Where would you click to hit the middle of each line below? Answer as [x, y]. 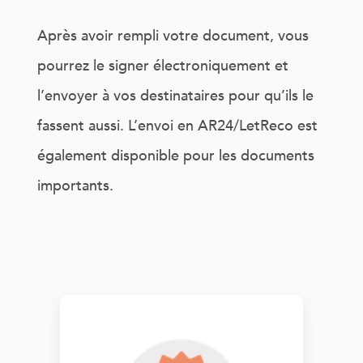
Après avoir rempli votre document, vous [173, 36]
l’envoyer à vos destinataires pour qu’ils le [175, 96]
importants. [75, 186]
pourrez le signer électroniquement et [163, 66]
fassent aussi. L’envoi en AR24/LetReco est [177, 126]
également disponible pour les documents [176, 156]
